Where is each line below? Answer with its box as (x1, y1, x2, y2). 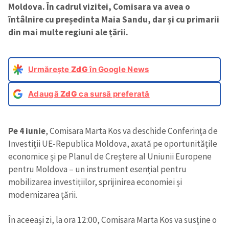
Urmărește (28, 64, 71, 75)
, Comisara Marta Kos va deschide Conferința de (45, 125, 218, 137)
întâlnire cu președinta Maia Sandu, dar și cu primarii (8, 14, 219, 26)
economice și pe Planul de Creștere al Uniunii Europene (8, 151, 212, 163)
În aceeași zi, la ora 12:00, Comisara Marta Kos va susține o (8, 214, 217, 225)
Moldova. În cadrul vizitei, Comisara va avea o (8, 1, 190, 13)
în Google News (87, 64, 149, 75)
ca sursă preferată (77, 89, 150, 99)
